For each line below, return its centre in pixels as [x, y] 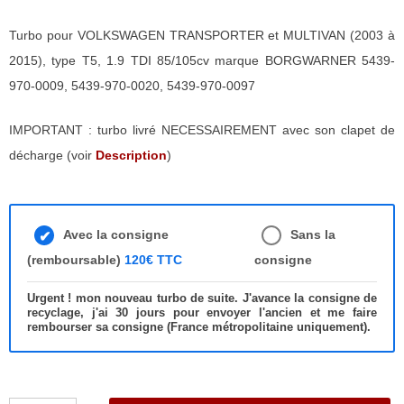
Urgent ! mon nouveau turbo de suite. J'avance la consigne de [202, 298]
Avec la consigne [116, 234]
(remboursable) [76, 260]
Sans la [313, 234]
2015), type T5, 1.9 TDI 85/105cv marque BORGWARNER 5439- [202, 60]
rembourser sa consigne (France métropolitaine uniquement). [199, 327]
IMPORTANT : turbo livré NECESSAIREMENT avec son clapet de [202, 130]
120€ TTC [153, 260]
